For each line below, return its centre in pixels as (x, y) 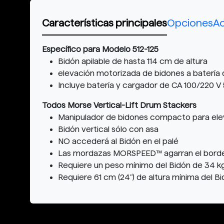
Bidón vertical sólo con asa (108, 129)
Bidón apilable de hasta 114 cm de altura (133, 61)
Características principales (104, 23)
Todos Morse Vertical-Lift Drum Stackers (119, 105)
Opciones (190, 23)
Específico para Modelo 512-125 (100, 49)
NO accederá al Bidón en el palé (118, 141)
